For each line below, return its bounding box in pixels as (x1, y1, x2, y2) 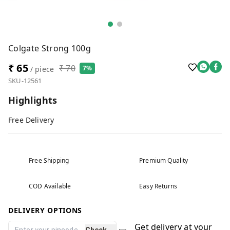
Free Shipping (29, 156, 69, 165)
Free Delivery (8, 115, 54, 125)
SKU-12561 (8, 76, 42, 85)
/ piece (28, 64, 54, 74)
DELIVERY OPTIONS (8, 205, 83, 215)
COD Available (29, 182, 71, 190)
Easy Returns (139, 182, 178, 190)
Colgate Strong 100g (8, 43, 91, 54)
